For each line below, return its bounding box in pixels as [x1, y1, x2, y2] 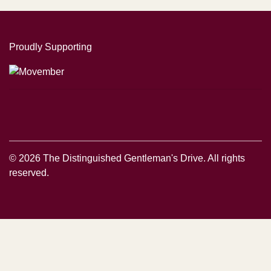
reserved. [9, 167, 49, 178]
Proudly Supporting [9, 42, 92, 52]
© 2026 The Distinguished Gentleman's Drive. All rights [9, 152, 245, 163]
